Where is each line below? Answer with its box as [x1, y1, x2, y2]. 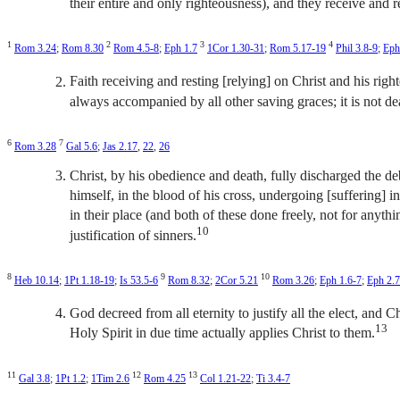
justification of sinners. [70, 227, 196, 243]
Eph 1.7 [164, 42, 197, 55]
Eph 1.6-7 [320, 273, 362, 287]
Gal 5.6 [66, 139, 97, 153]
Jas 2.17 [103, 139, 137, 153]
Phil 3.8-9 [336, 42, 378, 55]
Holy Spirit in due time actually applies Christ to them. [70, 325, 375, 341]
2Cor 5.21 [215, 273, 258, 287]
